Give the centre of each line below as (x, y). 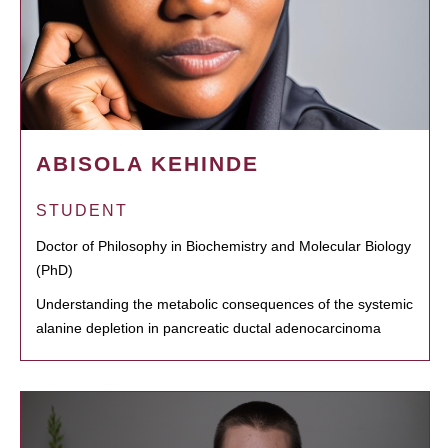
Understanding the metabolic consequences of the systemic (224, 304)
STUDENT (82, 211)
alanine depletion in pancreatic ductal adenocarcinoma (208, 328)
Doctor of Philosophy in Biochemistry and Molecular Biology (223, 246)
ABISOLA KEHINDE (147, 164)
